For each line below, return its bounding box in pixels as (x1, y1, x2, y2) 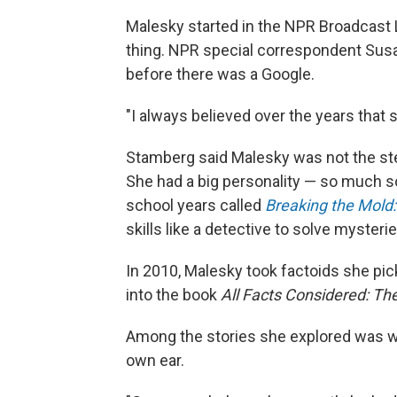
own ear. (126, 350, 184, 370)
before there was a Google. (126, 64, 315, 83)
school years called (126, 195, 265, 214)
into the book (126, 284, 221, 304)
